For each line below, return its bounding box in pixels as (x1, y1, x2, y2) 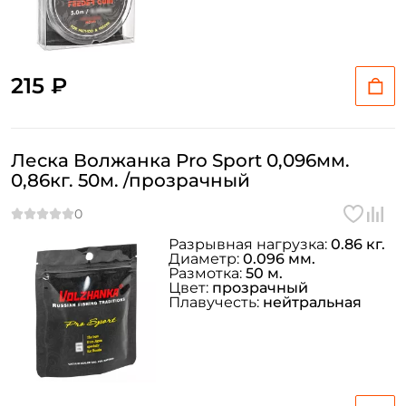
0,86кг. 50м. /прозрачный (11, 169, 250, 191)
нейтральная (263, 294, 362, 311)
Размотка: (169, 265, 246, 282)
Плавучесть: (169, 294, 263, 311)
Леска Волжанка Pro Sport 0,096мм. (11, 150, 350, 171)
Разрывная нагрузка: (169, 236, 331, 253)
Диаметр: (169, 250, 243, 267)
